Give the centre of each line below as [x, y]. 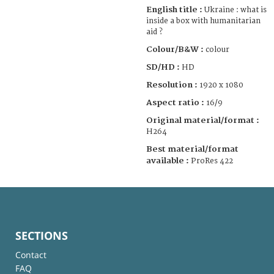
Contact [31, 254]
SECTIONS [42, 235]
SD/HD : [163, 67]
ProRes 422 [211, 161]
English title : [174, 9]
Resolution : [173, 85]
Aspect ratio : [176, 102]
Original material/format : [203, 120]
